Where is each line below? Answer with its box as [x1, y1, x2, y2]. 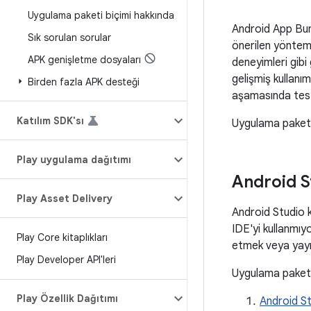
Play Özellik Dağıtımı [17, 292, 118, 305]
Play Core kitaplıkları [17, 231, 108, 244]
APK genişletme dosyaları [28, 53, 141, 66]
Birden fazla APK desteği [28, 76, 140, 88]
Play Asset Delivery [17, 192, 112, 205]
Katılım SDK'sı [17, 115, 84, 127]
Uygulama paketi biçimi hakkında [28, 9, 174, 22]
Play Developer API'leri [17, 253, 116, 266]
